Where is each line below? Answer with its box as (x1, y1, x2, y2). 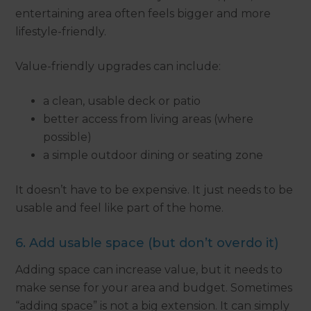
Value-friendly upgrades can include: (15, 60, 221, 74)
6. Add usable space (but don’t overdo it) (15, 235, 279, 251)
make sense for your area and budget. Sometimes (15, 281, 293, 295)
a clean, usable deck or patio (43, 94, 201, 108)
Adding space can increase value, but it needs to (15, 263, 283, 277)
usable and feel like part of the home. (15, 201, 224, 215)
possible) (43, 131, 92, 144)
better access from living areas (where (43, 112, 254, 126)
